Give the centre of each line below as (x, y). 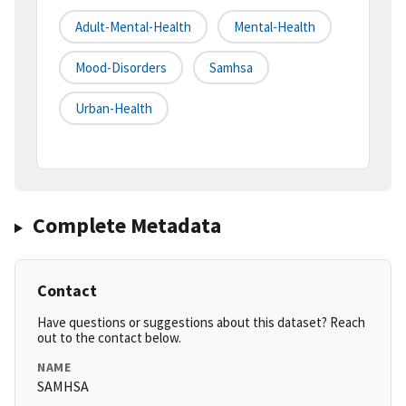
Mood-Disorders (121, 68)
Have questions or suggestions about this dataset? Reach (201, 323)
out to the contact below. (109, 338)
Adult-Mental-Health (133, 27)
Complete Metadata (126, 226)
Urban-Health (114, 109)
